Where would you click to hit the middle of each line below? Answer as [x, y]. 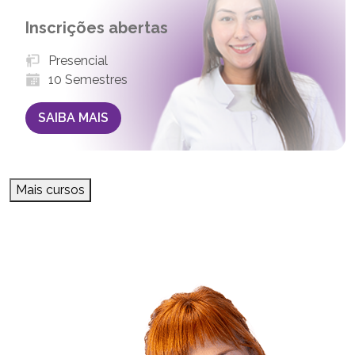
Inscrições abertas [97, 27]
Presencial [78, 60]
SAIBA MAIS [73, 117]
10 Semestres [88, 79]
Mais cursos [50, 189]
